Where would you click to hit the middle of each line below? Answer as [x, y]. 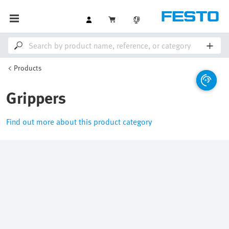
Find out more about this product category [79, 122]
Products [28, 68]
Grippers [36, 97]
